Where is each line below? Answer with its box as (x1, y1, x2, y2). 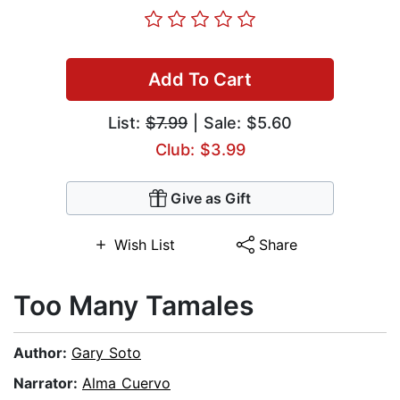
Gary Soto (71, 344, 141, 362)
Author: (13, 344, 71, 362)
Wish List (113, 236, 175, 254)
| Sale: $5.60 (187, 113, 292, 133)
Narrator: (13, 374, 82, 393)
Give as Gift (171, 189, 251, 208)
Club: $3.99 (154, 140, 246, 160)
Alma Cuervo (82, 374, 171, 393)
